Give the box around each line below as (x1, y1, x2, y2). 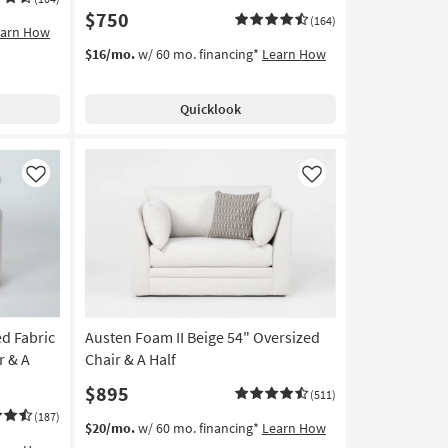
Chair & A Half (84, 348, 176, 369)
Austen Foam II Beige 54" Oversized (84, 326, 320, 347)
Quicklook (179, 99, 241, 118)
